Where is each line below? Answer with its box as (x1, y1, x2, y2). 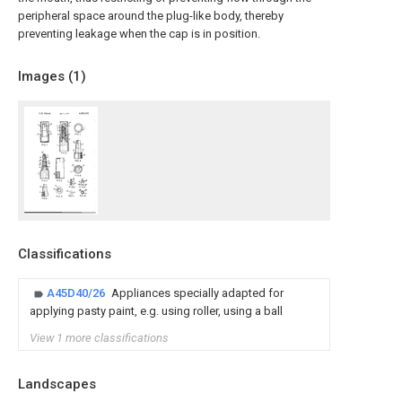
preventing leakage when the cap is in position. (18, 27, 260, 40)
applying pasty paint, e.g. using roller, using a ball (30, 304, 283, 318)
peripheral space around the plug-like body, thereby (18, 9, 284, 22)
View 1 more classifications (30, 331, 169, 345)
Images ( (18, 68, 73, 84)
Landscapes (18, 376, 96, 392)
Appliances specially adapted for (111, 286, 284, 300)
